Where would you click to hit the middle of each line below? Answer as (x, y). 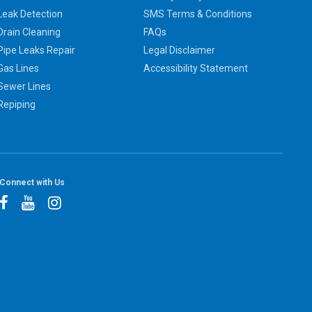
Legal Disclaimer (179, 50)
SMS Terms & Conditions (197, 14)
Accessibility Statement (195, 69)
